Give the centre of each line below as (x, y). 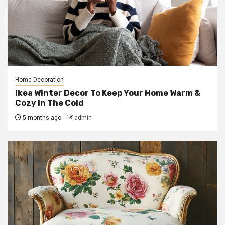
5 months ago (41, 118)
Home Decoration (39, 80)
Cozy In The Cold (49, 103)
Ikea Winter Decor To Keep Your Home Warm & (108, 93)
